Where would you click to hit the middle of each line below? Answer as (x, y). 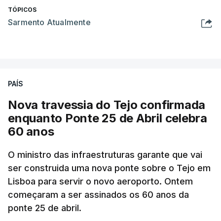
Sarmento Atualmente (49, 22)
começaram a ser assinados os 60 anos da (98, 194)
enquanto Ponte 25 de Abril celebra (108, 118)
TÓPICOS (22, 9)
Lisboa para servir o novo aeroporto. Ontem (100, 181)
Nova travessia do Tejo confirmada (107, 105)
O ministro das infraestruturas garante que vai (105, 154)
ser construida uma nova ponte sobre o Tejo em (109, 168)
